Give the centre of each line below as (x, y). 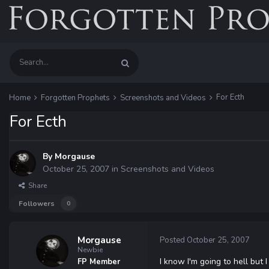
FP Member (99, 262)
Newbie (90, 250)
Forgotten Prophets (76, 98)
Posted (173, 240)
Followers (37, 204)
